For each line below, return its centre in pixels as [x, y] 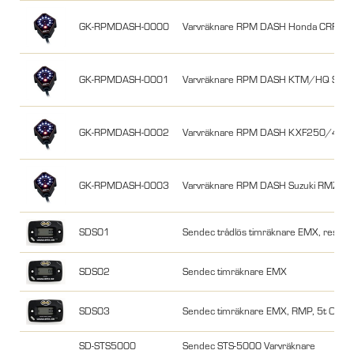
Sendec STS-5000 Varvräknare [249, 346]
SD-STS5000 [108, 346]
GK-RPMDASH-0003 [124, 185]
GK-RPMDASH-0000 [124, 26]
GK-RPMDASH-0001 [124, 79]
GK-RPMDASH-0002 [124, 132]
